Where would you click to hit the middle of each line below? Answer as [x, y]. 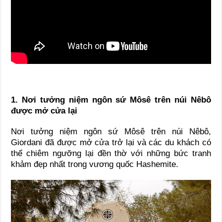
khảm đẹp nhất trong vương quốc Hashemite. [95, 164]
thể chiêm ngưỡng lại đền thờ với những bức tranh [111, 153]
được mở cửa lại [44, 111]
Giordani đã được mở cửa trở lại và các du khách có [111, 142]
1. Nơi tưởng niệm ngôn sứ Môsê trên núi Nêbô [111, 100]
